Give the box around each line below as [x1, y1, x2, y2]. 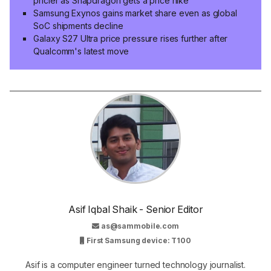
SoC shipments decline [33, 20, 123, 31]
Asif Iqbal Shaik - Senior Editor [68, 203, 203, 216]
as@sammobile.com [100, 221, 179, 231]
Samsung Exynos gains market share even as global [33, 7, 237, 18]
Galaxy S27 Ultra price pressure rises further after [33, 33, 228, 44]
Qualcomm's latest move [33, 45, 129, 56]
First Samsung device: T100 [85, 236, 191, 246]
